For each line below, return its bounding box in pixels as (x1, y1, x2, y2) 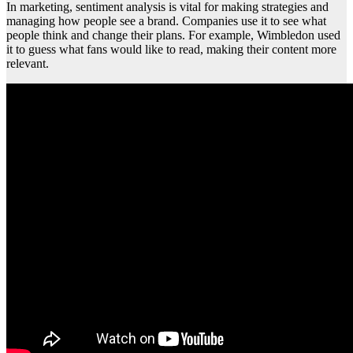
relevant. (6, 56, 49, 70)
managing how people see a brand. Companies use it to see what (6, 13, 326, 28)
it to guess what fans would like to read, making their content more (6, 42, 336, 56)
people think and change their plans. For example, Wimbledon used (6, 28, 340, 42)
